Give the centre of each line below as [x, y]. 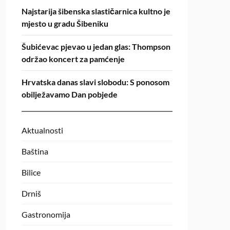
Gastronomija [46, 214]
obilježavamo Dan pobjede [69, 94]
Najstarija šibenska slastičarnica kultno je [96, 11]
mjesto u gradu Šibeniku [65, 23]
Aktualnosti [42, 130]
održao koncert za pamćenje [73, 59]
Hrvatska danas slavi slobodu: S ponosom [95, 82]
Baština [35, 151]
